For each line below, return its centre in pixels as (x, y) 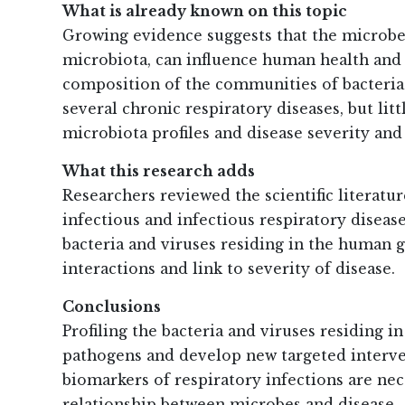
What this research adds (159, 172)
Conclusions (112, 307)
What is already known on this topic (205, 12)
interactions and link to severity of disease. (229, 269)
